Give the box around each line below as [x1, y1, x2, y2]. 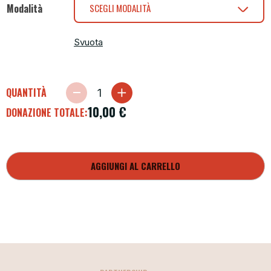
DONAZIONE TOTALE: [6, 105, 88, 120]
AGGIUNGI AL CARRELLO [91, 158, 180, 172]
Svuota [74, 36, 103, 48]
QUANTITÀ [6, 85, 47, 100]
